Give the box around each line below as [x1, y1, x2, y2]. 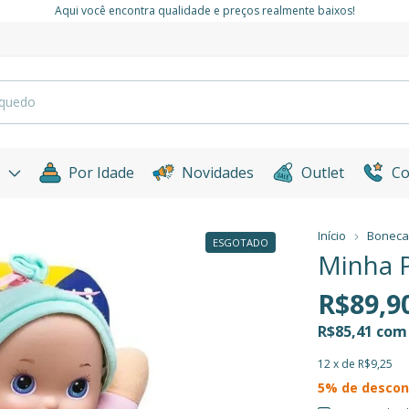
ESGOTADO [213, 235, 268, 249]
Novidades [181, 162, 254, 183]
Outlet [300, 162, 344, 183]
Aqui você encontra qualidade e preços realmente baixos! [54, 3, 355, 18]
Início [318, 226, 346, 244]
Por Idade [68, 162, 134, 183]
